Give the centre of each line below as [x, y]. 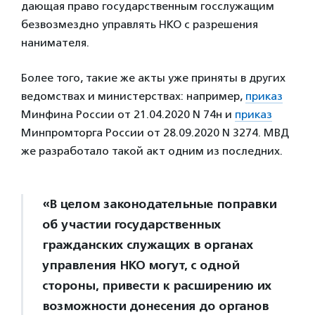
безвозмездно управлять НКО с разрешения [140, 25]
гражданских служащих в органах [148, 245]
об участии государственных [131, 225]
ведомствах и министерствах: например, [133, 96]
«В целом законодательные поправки [159, 204]
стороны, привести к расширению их [157, 286]
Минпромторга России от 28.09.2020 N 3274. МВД [155, 133]
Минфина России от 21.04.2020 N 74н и [128, 115]
